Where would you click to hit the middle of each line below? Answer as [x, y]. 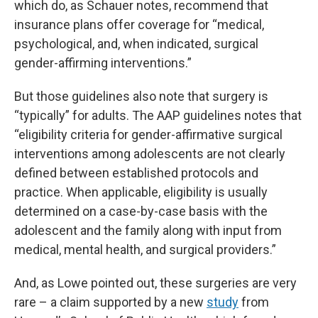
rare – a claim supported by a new [110, 302]
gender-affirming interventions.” [103, 63]
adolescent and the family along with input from [148, 231]
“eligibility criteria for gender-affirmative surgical [148, 135]
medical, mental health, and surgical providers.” [145, 250]
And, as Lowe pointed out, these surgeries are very [155, 283]
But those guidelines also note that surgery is [141, 97]
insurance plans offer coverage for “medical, [139, 25]
